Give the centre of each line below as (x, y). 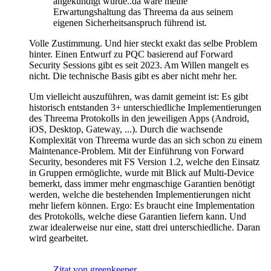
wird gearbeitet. (59, 238)
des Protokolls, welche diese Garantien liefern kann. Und (138, 217)
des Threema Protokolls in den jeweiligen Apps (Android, (139, 119)
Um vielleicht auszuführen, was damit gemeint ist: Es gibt (139, 97)
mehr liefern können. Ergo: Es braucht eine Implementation (142, 206)
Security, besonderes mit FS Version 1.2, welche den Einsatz (144, 162)
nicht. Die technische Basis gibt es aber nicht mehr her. (133, 76)
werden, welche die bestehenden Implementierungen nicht (140, 195)
